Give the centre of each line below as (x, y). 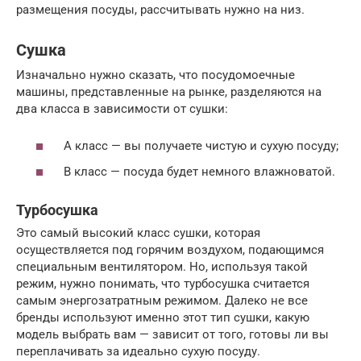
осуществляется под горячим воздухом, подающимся (170, 249)
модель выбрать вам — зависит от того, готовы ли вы (172, 334)
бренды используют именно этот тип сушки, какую (163, 317)
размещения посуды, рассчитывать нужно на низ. (160, 9)
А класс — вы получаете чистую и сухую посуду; (199, 146)
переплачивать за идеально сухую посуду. (138, 351)
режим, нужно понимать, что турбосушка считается (163, 283)
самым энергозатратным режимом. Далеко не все (162, 300)
